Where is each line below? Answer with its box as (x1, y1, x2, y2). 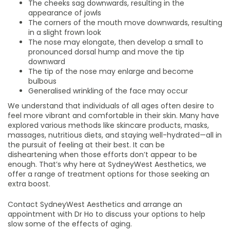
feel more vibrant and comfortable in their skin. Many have (8, 110, 219, 121)
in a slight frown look (28, 27, 101, 37)
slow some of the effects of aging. (8, 218, 136, 229)
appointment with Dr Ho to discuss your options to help (8, 208, 205, 219)
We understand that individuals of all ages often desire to (8, 100, 214, 111)
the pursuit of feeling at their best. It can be (8, 139, 165, 150)
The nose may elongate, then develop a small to (28, 36, 203, 47)
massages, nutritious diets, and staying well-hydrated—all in (8, 129, 222, 140)
